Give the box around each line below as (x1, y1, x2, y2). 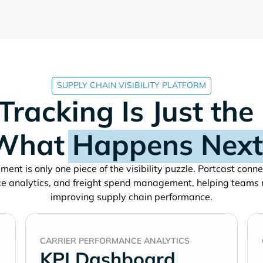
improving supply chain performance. (50, 190, 213, 203)
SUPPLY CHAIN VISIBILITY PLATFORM (57, 80, 206, 91)
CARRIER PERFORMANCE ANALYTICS (39, 235, 190, 247)
